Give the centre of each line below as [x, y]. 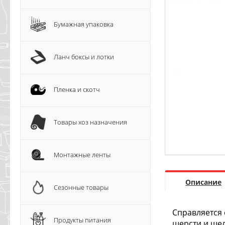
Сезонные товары [81, 187]
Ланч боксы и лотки [84, 57]
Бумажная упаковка [84, 24]
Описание [203, 182]
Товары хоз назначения [90, 122]
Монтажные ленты [82, 155]
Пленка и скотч [77, 89]
